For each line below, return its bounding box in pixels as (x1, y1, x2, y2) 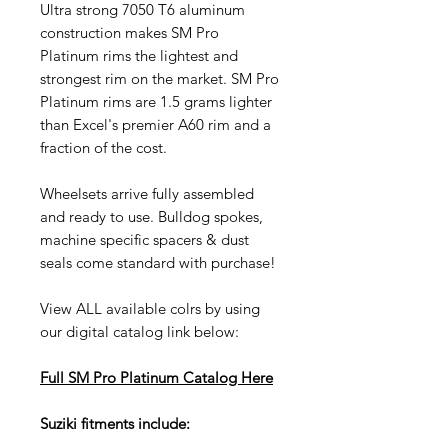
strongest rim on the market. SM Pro (40, 68, 279, 88)
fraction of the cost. (40, 137, 167, 157)
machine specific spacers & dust (40, 229, 249, 249)
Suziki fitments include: (40, 413, 190, 433)
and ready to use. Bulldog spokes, (40, 206, 263, 226)
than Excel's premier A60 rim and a (40, 114, 271, 134)
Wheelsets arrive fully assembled (40, 183, 254, 203)
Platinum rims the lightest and (40, 45, 238, 65)
